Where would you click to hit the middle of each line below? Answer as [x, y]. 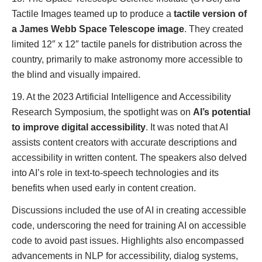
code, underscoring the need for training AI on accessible [129, 225]
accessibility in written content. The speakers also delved [129, 158]
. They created [214, 29]
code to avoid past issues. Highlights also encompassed [128, 241]
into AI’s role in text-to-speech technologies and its [115, 173]
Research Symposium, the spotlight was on [102, 112]
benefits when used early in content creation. [104, 188]
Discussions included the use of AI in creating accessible [129, 210]
